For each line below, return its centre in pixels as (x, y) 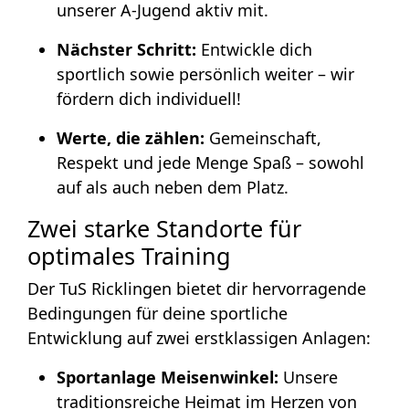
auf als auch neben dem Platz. (173, 187)
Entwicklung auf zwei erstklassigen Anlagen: (199, 337)
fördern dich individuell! (149, 98)
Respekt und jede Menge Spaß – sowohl (210, 162)
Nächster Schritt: (126, 49)
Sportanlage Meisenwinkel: (168, 377)
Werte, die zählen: (131, 137)
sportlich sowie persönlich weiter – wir (205, 73)
